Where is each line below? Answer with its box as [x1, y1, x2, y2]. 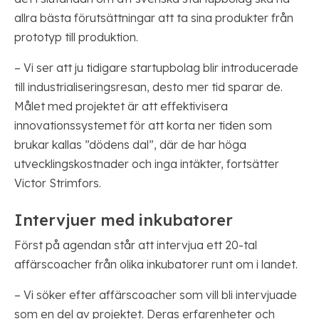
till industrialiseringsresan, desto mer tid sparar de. [14, 80, 283, 95]
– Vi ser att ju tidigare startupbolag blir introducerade [14, 61, 298, 75]
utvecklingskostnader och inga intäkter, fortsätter [14, 157, 279, 172]
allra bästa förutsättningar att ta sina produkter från [14, 11, 293, 26]
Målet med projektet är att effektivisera [14, 99, 228, 114]
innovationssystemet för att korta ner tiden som [14, 118, 272, 133]
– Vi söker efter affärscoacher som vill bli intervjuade [14, 288, 297, 303]
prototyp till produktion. [14, 30, 138, 45]
